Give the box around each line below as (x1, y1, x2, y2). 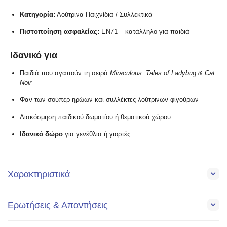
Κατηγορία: (20, 10, 56, 18)
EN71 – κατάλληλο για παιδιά (99, 27, 190, 35)
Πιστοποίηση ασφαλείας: (20, 27, 100, 35)
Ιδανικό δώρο (20, 130, 63, 138)
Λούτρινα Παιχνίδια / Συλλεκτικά (55, 10, 153, 18)
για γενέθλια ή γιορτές (63, 130, 131, 138)
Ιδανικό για (8, 50, 57, 60)
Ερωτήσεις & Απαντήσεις (8, 200, 108, 210)
